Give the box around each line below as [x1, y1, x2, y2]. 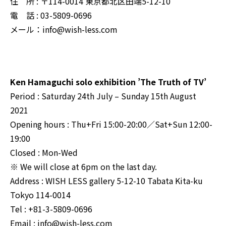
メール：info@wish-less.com [10, 23, 118, 36]
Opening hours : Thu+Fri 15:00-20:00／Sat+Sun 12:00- [10, 118, 212, 131]
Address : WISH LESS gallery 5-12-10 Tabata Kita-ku [10, 175, 203, 187]
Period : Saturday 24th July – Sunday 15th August [10, 90, 196, 102]
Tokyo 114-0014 [10, 189, 71, 201]
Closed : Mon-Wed [10, 146, 78, 159]
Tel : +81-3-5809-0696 [10, 203, 92, 215]
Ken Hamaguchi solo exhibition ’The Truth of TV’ [10, 76, 206, 88]
